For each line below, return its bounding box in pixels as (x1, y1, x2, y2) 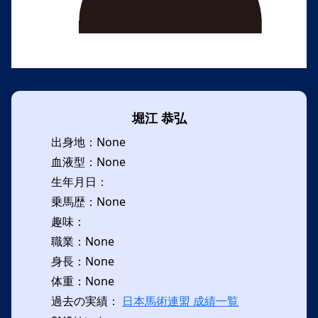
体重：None (51, 273, 114, 289)
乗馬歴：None (51, 194, 126, 209)
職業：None (51, 234, 114, 249)
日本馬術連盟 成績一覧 (122, 293, 238, 309)
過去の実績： (51, 293, 122, 309)
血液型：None (51, 154, 126, 170)
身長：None (51, 253, 114, 269)
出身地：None (51, 134, 126, 150)
